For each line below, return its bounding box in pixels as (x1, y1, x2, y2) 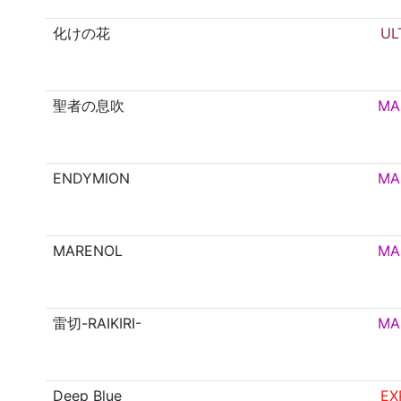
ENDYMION (53, 169, 131, 188)
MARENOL (53, 242, 124, 260)
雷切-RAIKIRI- (53, 314, 142, 333)
